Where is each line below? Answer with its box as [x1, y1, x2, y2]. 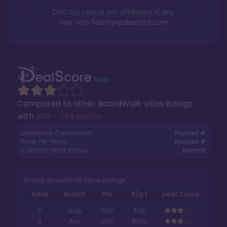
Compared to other [17, 98, 98, 109]
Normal [182, 146, 206, 155]
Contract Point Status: [21, 146, 90, 155]
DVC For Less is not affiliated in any [53, 8, 174, 17]
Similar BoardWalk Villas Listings [23, 176, 126, 184]
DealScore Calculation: [21, 129, 94, 137]
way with [59, 18, 91, 27]
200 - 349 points [36, 110, 101, 122]
